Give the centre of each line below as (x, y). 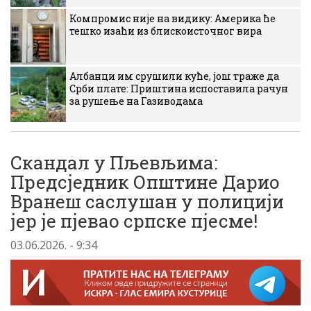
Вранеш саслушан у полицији (147, 201)
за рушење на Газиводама (136, 101)
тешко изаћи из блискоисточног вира (166, 31)
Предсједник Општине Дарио (145, 182)
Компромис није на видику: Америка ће (173, 18)
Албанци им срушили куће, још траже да (174, 76)
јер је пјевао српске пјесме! (134, 221)
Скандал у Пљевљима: (114, 162)
